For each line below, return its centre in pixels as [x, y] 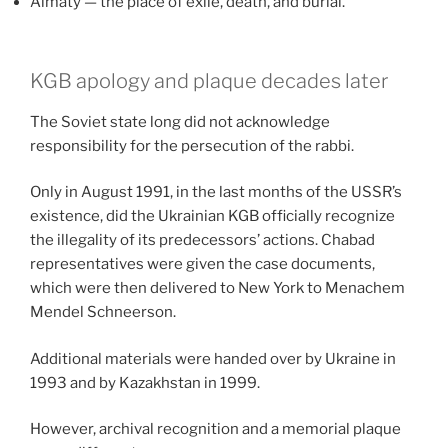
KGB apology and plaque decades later [209, 80]
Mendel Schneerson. [103, 312]
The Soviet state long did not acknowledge [180, 121]
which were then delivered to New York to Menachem [217, 288]
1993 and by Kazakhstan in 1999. [145, 382]
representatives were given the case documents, [202, 264]
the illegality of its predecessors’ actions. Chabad [202, 240]
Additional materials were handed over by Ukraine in [213, 358]
